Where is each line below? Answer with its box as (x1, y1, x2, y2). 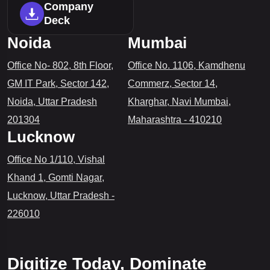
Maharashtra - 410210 (128, 115, 222, 125)
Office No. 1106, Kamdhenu (128, 60, 245, 71)
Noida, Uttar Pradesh (7, 96, 97, 107)
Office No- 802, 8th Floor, (7, 60, 113, 71)
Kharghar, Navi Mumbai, (128, 96, 231, 107)
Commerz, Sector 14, (128, 78, 218, 89)
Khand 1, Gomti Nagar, (7, 172, 104, 183)
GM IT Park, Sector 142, (7, 78, 109, 89)
